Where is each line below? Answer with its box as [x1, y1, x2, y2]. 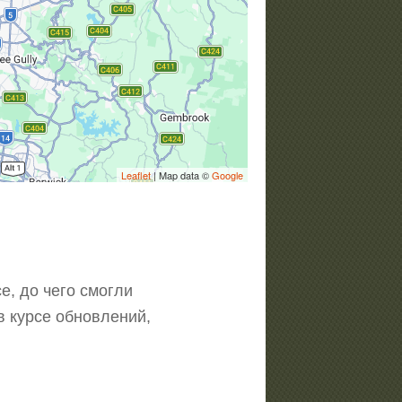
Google [212, 167, 243, 182]
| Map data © [151, 167, 212, 182]
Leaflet [121, 167, 151, 182]
